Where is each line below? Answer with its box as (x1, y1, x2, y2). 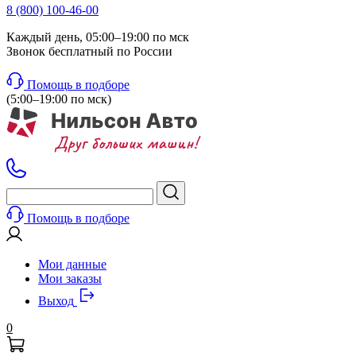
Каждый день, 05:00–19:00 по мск (6, 30, 189, 44)
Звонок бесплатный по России (6, 44, 172, 58)
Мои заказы (38, 272, 102, 285)
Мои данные (38, 257, 106, 271)
